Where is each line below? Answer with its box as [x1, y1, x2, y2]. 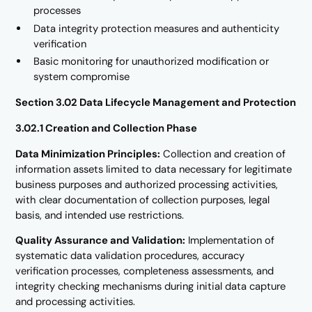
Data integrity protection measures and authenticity [33, 21, 280, 36]
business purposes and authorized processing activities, [15, 177, 279, 192]
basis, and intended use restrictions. [15, 208, 185, 222]
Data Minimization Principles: [15, 146, 161, 161]
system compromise [33, 70, 130, 84]
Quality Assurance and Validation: [15, 233, 186, 248]
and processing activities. [15, 295, 136, 309]
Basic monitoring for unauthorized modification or [33, 54, 270, 69]
